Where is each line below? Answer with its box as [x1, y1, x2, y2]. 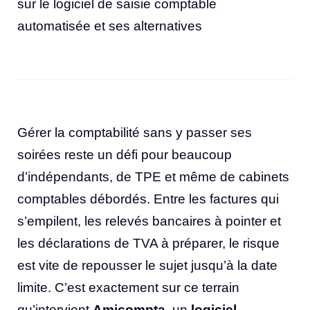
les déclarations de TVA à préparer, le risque [17, 235, 280, 250]
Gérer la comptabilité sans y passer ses [17, 125, 252, 140]
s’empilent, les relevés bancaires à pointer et [17, 213, 281, 228]
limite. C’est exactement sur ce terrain [17, 280, 239, 295]
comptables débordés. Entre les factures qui [17, 191, 279, 206]
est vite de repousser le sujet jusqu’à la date [17, 257, 277, 273]
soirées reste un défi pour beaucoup [17, 147, 232, 162]
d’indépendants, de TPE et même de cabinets [17, 169, 289, 184]
